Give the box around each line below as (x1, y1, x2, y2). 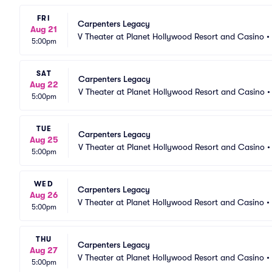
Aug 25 (30, 135, 58, 144)
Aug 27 (30, 245, 58, 255)
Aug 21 (30, 24, 57, 34)
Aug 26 (30, 190, 58, 200)
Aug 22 (30, 80, 58, 89)
